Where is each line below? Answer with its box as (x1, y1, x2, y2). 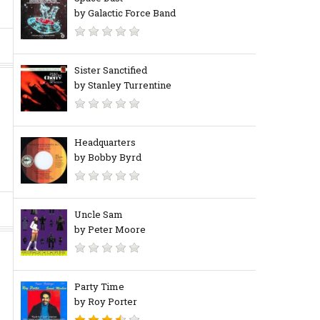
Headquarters (74, 136, 136, 149)
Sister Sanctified (74, 64, 147, 76)
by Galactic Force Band (74, 6, 176, 19)
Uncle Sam (74, 208, 123, 221)
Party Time (74, 280, 124, 293)
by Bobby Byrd (74, 151, 141, 164)
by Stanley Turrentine (74, 79, 171, 91)
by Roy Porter (74, 295, 137, 308)
